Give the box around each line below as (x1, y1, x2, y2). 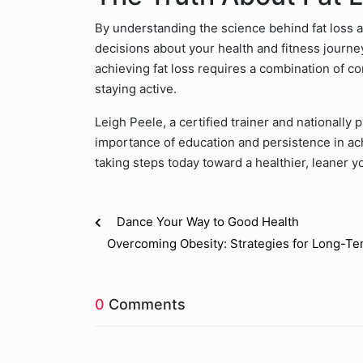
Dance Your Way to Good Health (117, 214, 299, 229)
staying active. (95, 81, 177, 96)
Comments (105, 296, 186, 313)
